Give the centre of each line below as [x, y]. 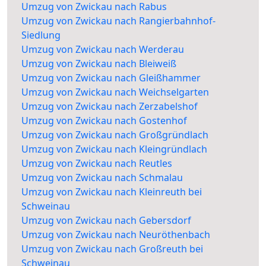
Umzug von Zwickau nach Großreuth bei [112, 249]
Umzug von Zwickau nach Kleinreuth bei [112, 192]
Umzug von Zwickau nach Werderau [103, 50]
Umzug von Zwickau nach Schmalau [102, 178]
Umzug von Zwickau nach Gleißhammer [111, 78]
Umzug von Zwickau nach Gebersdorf [106, 221]
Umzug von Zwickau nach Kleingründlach [114, 149]
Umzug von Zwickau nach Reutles [97, 164]
